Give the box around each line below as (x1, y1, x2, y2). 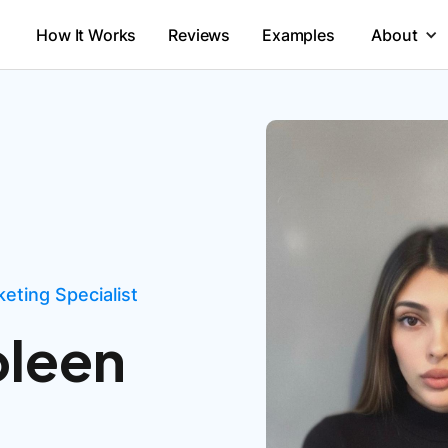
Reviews (168, 24, 231, 45)
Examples (262, 24, 335, 45)
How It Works (36, 24, 137, 45)
